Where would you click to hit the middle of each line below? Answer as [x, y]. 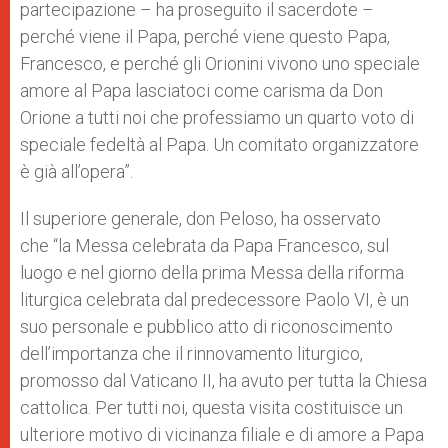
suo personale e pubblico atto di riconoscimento [206, 326]
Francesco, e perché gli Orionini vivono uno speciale [220, 63]
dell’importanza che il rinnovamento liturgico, [191, 353]
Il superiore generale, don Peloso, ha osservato [200, 218]
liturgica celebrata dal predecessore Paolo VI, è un [214, 299]
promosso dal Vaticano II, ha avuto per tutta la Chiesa [223, 380]
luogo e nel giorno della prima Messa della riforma [212, 272]
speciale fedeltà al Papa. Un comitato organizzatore [219, 144]
